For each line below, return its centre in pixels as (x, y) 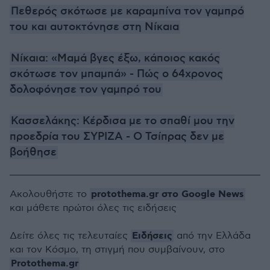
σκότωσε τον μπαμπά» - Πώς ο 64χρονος (116, 74)
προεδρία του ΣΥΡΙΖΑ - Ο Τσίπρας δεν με (117, 137)
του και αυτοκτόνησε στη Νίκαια (94, 27)
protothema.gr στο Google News (168, 194)
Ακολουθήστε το (50, 194)
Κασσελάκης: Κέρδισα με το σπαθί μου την (123, 121)
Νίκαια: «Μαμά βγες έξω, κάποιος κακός (115, 58)
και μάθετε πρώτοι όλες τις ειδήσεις (93, 208)
